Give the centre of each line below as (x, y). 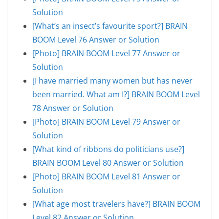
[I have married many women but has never (112, 80)
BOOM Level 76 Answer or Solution (96, 39)
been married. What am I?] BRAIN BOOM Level (116, 94)
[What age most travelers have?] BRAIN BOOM (116, 204)
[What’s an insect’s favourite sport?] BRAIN (110, 26)
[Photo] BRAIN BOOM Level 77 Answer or (106, 53)
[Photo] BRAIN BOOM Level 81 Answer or (106, 176)
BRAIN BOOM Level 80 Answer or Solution (108, 163)
